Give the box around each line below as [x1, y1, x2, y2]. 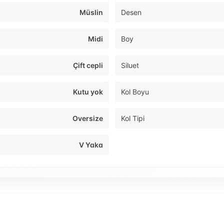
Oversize [72, 114, 103, 123]
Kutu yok [73, 87, 103, 96]
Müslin [79, 8, 103, 17]
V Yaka [79, 140, 103, 149]
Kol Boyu [121, 87, 149, 96]
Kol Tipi [121, 114, 144, 123]
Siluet [121, 61, 139, 70]
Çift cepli [73, 61, 103, 70]
